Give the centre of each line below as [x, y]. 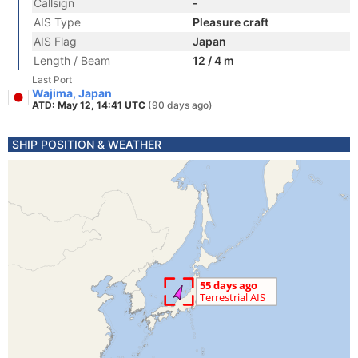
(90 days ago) [180, 105]
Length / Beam [72, 60]
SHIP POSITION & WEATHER [87, 144]
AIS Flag [55, 41]
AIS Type [57, 22]
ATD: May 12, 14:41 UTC [90, 105]
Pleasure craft [231, 22]
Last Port [52, 80]
